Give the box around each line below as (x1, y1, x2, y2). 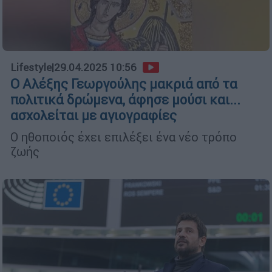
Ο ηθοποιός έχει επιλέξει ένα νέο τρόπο (10, 129, 237, 145)
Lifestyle (10, 61, 52, 75)
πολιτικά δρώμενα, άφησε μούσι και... (10, 92, 240, 109)
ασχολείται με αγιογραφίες (10, 107, 177, 124)
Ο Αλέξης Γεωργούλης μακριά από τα (10, 76, 237, 93)
